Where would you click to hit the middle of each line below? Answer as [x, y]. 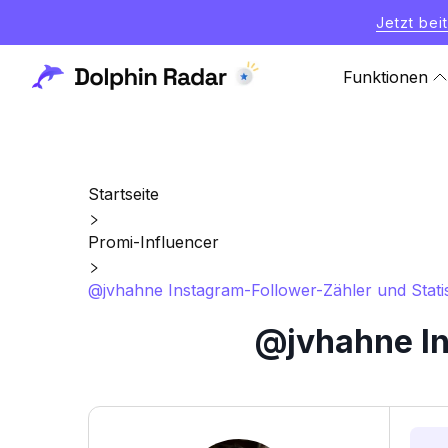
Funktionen [385, 77]
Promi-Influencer [153, 242]
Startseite [123, 194]
